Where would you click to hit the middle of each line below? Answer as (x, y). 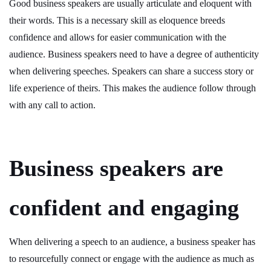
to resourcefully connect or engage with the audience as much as (132, 259)
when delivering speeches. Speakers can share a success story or (131, 71)
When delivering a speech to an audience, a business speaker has (132, 242)
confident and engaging (124, 207)
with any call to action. (52, 105)
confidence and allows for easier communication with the (118, 37)
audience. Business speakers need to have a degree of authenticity (134, 54)
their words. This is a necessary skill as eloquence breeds (117, 20)
